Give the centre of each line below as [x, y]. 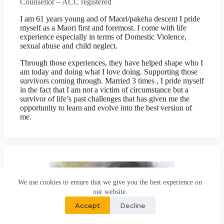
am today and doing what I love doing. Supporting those [109, 72]
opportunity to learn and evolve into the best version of [106, 108]
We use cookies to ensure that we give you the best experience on [110, 182]
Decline [132, 205]
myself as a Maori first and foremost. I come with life [103, 28]
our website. [110, 192]
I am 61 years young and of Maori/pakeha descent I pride [110, 19]
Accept [87, 205]
